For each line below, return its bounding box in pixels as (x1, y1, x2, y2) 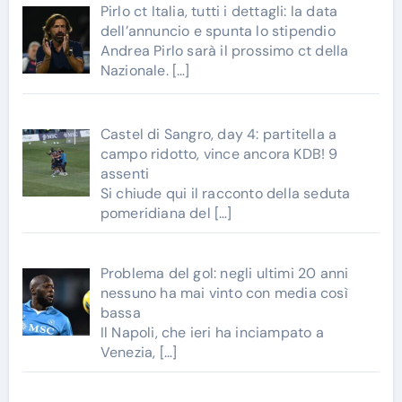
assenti (100, 163, 150, 183)
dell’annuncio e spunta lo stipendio (100, 22, 336, 41)
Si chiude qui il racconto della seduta (100, 183, 351, 203)
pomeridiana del (100, 203, 214, 223)
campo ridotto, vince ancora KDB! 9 (100, 144, 338, 163)
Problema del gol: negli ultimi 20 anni (100, 263, 349, 283)
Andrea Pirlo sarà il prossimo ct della (100, 41, 349, 61)
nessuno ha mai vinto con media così (100, 283, 348, 302)
